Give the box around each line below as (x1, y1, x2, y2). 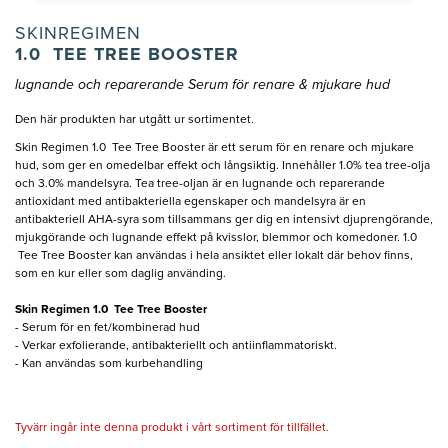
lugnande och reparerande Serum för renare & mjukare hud (15, 78, 390, 93)
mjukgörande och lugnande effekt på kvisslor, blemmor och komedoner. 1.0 (15, 232, 417, 245)
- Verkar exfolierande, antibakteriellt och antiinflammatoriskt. (15, 340, 337, 353)
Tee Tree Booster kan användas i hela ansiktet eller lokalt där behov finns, (15, 250, 413, 263)
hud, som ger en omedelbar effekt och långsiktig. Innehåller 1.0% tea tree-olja (15, 160, 430, 173)
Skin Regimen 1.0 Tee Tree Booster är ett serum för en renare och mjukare (15, 142, 414, 155)
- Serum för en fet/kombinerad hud (15, 322, 200, 335)
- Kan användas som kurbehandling (15, 358, 203, 371)
